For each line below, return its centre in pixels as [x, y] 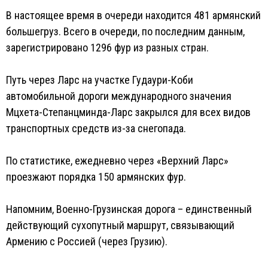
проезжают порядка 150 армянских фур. [96, 177]
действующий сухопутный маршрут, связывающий [120, 225]
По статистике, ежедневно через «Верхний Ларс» [117, 161]
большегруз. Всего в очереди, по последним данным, [125, 31]
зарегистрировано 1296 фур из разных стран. [107, 48]
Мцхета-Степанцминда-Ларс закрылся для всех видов [128, 112]
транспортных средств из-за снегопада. [96, 128]
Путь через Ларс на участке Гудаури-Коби [100, 80]
